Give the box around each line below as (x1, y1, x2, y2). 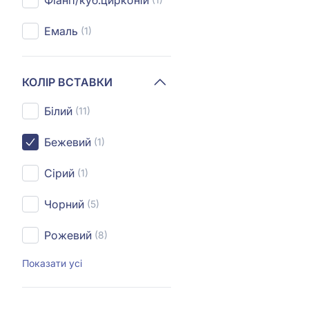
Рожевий (44, 228, 92, 242)
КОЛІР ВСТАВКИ (22, 74, 112, 89)
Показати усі (22, 257, 82, 269)
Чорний (44, 197, 84, 211)
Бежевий (44, 135, 91, 149)
